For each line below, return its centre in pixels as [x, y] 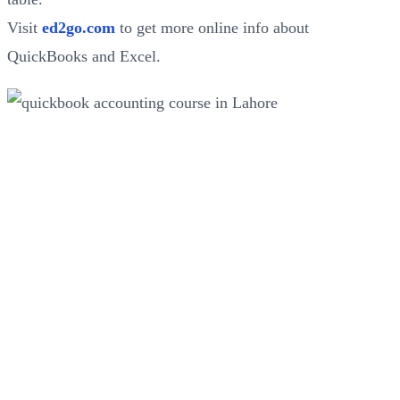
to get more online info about [212, 28]
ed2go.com [79, 28]
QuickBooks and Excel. [84, 57]
